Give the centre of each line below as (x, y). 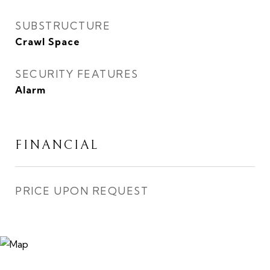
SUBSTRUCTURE (63, 26)
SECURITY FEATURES (77, 74)
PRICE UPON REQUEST (82, 191)
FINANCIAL (57, 145)
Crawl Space (48, 42)
